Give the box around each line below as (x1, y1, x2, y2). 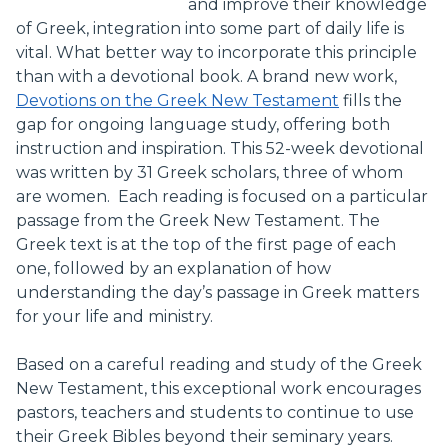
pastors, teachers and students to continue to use (16, 403, 414, 423)
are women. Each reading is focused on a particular (16, 187, 428, 207)
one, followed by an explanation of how (16, 259, 331, 279)
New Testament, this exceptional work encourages (16, 379, 421, 399)
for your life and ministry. (16, 307, 213, 327)
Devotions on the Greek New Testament (16, 91, 339, 111)
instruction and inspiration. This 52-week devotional (16, 139, 424, 159)
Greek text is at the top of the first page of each (16, 235, 396, 255)
